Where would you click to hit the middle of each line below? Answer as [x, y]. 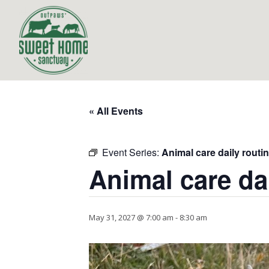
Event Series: [132, 152]
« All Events [116, 111]
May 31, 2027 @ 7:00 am [131, 217]
